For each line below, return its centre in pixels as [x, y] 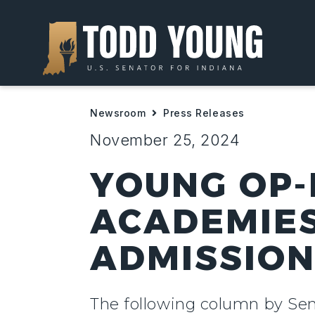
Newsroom [118, 113]
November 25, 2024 [165, 140]
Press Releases [204, 113]
